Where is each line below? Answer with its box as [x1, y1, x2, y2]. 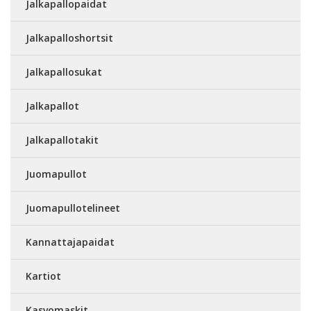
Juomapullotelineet [26, 201, 120, 215]
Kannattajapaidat [26, 235, 115, 249]
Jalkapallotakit [26, 133, 99, 146]
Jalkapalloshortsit [26, 31, 113, 44]
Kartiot [26, 269, 61, 283]
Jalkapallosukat [26, 65, 102, 78]
